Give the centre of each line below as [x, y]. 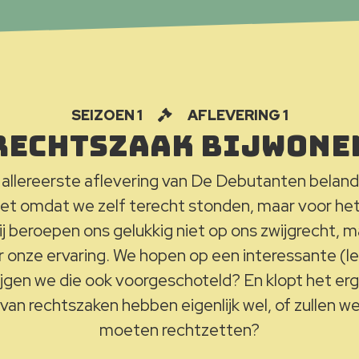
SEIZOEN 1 [108, 115]
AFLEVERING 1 [236, 115]
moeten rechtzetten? [179, 330]
